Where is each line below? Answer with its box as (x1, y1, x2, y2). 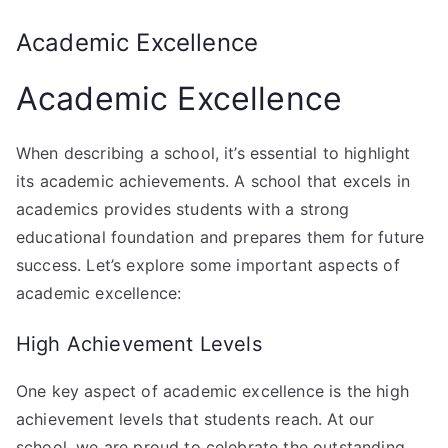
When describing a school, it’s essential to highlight (16, 142, 411, 163)
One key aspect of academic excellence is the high (16, 380, 409, 401)
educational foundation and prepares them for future (16, 226, 425, 247)
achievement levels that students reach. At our (16, 408, 375, 429)
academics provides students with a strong (16, 198, 350, 219)
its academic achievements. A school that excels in (16, 170, 411, 191)
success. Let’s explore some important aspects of (16, 254, 400, 275)
